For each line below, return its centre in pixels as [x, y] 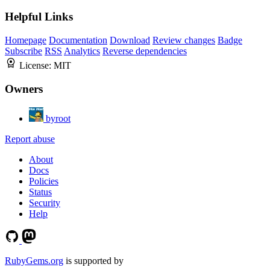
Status [40, 192]
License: [36, 66]
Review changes [184, 40]
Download [130, 40]
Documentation [78, 40]
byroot [58, 118]
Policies [44, 181]
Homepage [26, 40]
